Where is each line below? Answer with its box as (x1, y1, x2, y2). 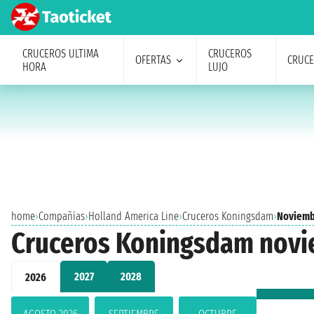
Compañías (39, 210, 85, 223)
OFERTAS (135, 53, 171, 67)
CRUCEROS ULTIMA (22, 46, 99, 60)
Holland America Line (88, 210, 179, 223)
